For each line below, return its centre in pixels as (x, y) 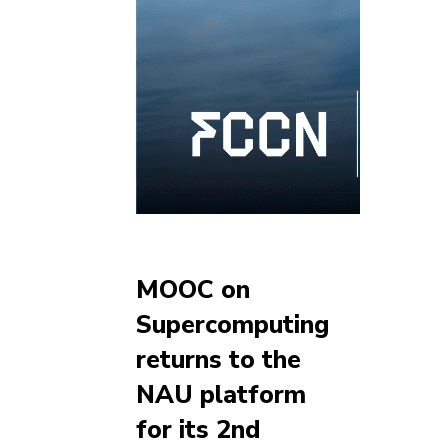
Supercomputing (232, 325)
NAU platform (221, 395)
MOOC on (193, 290)
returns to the (218, 360)
